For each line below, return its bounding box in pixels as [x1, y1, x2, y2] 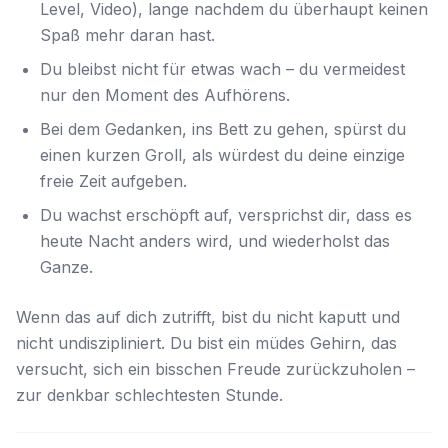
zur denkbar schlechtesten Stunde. [16, 385, 283, 405]
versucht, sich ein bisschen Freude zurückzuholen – [16, 359, 415, 379]
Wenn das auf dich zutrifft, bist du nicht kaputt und [16, 307, 400, 327]
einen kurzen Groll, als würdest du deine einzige [40, 145, 405, 165]
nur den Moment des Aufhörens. [40, 85, 290, 105]
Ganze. [40, 257, 93, 277]
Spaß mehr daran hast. [40, 25, 215, 45]
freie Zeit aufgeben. [40, 171, 187, 191]
